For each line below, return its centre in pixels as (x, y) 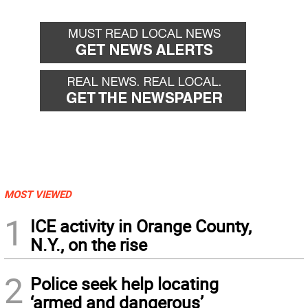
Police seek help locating (124, 284)
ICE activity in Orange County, (141, 226)
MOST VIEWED (38, 194)
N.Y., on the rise (89, 244)
